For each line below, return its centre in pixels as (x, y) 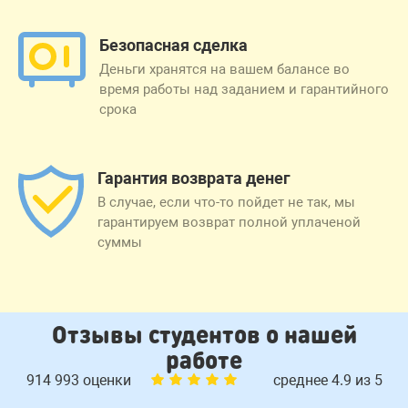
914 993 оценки (80, 380)
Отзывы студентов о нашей (204, 333)
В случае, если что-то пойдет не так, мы (226, 202)
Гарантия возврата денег (194, 178)
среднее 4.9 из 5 (327, 380)
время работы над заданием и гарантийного (244, 89)
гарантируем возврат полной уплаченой (229, 222)
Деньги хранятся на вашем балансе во (224, 69)
